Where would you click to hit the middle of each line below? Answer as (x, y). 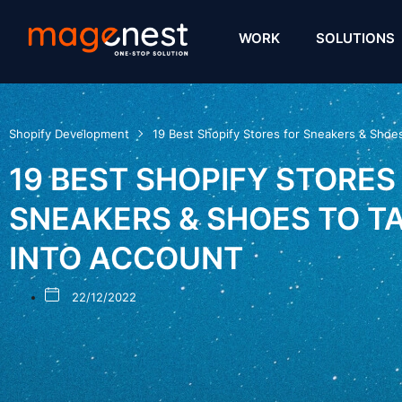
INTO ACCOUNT (126, 258)
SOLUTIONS (356, 38)
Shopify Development (69, 134)
